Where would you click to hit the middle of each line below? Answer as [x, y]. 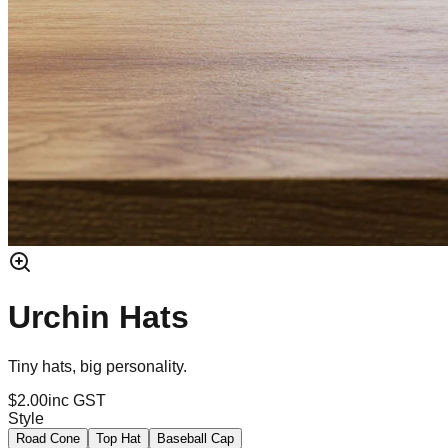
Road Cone [48, 438]
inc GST [77, 400]
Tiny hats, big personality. [97, 366]
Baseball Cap [195, 438]
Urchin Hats [98, 317]
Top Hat [118, 438]
